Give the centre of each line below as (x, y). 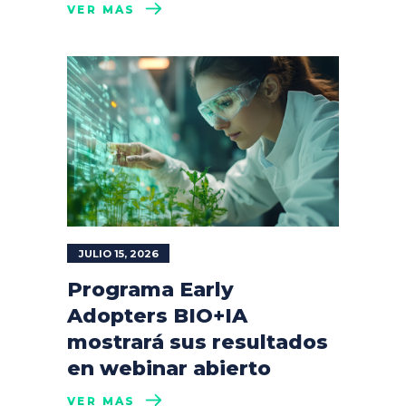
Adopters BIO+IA (157, 315)
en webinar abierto (169, 368)
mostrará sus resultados (198, 342)
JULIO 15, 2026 (119, 253)
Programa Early (150, 289)
